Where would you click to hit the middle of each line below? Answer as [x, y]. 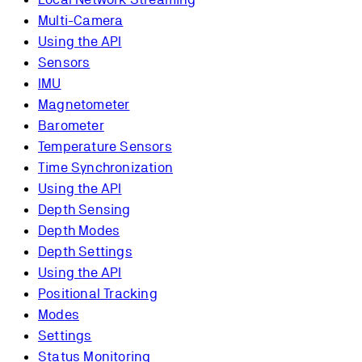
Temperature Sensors [105, 147]
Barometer [71, 126]
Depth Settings [85, 252]
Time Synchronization [105, 168]
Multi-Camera [81, 21]
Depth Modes [79, 231]
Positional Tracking [98, 294]
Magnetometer [84, 105]
